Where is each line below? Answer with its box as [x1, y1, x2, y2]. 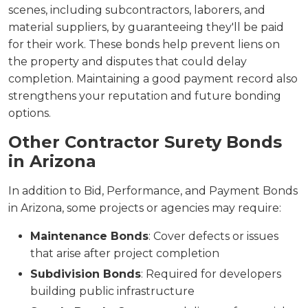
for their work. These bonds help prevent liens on [8, 38, 280, 51]
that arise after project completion [30, 247, 219, 260]
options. [8, 107, 51, 120]
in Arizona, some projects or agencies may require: [8, 201, 281, 214]
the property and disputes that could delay [8, 55, 247, 68]
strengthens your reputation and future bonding [8, 89, 281, 102]
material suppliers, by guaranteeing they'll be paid [8, 21, 284, 34]
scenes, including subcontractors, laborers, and [8, 3, 265, 16]
